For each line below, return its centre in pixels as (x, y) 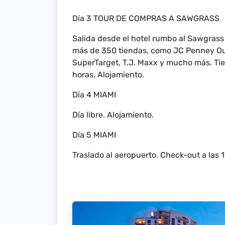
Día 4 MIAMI (95, 95)
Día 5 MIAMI (95, 135)
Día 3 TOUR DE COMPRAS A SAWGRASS (146, 18)
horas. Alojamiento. (108, 75)
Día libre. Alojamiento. (113, 115)
